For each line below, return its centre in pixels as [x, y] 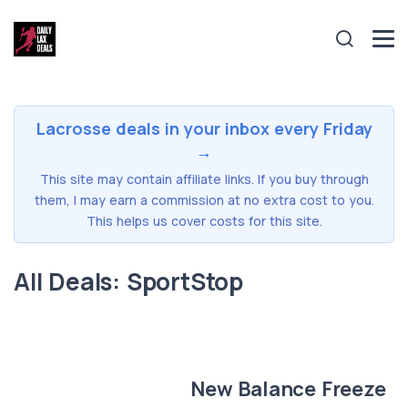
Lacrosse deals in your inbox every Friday [204, 128]
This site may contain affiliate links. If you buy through [204, 178]
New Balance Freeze [288, 388]
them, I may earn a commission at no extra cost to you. [204, 199]
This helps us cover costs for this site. [204, 220]
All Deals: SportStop [128, 281]
